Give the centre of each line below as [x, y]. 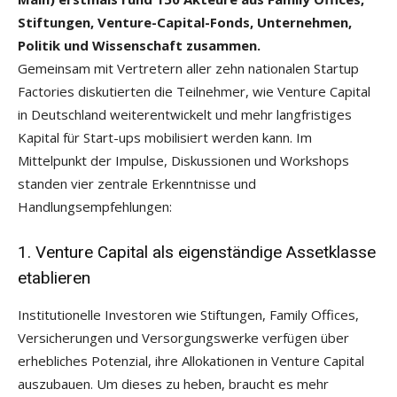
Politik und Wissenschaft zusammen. [139, 45]
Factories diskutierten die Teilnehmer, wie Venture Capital [194, 91]
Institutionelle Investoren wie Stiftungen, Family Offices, [188, 314]
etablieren [54, 277]
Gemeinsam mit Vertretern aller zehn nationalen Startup [188, 68]
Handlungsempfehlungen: [95, 206]
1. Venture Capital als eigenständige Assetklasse [197, 252]
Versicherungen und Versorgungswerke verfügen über [183, 337]
